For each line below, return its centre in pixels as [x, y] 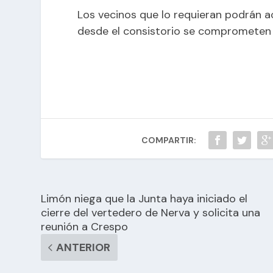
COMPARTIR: [169, 140]
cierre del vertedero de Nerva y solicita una [151, 212]
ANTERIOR [83, 247]
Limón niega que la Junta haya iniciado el [144, 198]
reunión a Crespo [85, 226]
